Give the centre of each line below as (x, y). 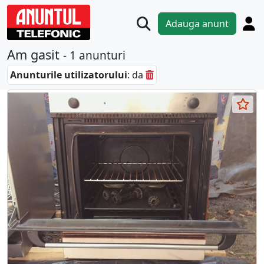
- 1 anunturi (94, 56)
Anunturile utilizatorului (69, 75)
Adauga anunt (197, 24)
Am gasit (35, 55)
